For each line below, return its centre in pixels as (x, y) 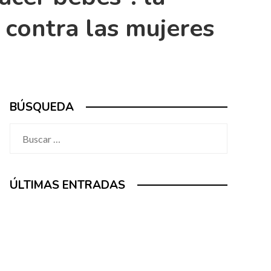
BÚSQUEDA (42, 107)
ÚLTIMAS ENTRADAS (67, 185)
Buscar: (25, 131)
